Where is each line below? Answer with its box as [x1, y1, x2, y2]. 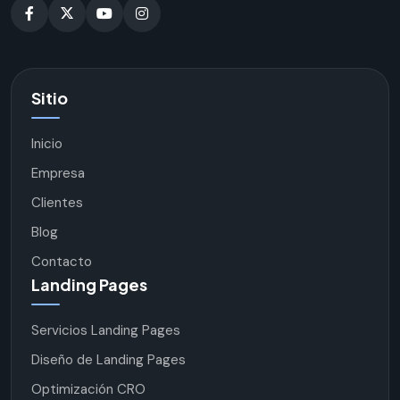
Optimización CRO [31, 379, 146, 398]
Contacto [31, 252, 92, 271]
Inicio [31, 134, 62, 153]
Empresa [31, 163, 85, 182]
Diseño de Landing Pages [31, 350, 186, 369]
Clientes [31, 193, 83, 212]
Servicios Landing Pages [31, 321, 180, 339]
